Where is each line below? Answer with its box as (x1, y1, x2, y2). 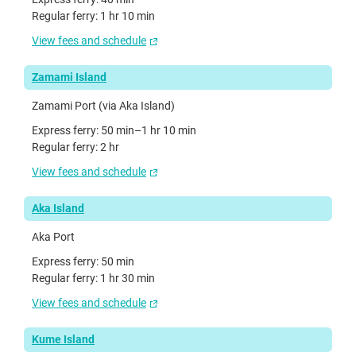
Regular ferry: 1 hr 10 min (32, 9, 155, 22)
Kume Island (32, 332, 95, 346)
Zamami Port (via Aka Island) (32, 99, 175, 112)
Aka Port (32, 230, 75, 243)
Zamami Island (32, 70, 106, 83)
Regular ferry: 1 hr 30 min (32, 271, 155, 284)
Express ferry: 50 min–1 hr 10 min (32, 123, 196, 137)
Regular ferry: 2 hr (32, 140, 119, 153)
